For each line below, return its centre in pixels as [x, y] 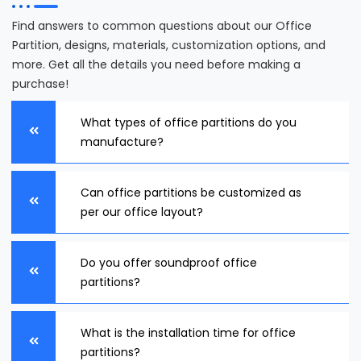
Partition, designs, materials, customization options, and [169, 45]
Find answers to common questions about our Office [162, 25]
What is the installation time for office [188, 332]
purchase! [40, 83]
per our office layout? [142, 212]
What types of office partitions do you [189, 122]
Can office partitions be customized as [191, 192]
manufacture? [122, 141]
